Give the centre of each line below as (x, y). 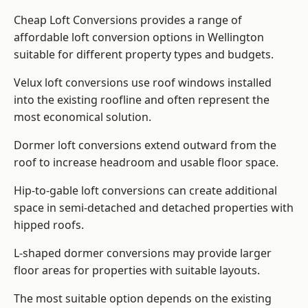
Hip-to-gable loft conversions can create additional (145, 191)
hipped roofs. (49, 225)
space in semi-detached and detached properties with (154, 208)
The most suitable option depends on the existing (143, 299)
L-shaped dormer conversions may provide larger (143, 253)
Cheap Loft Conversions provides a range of (128, 20)
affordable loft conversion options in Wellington (139, 37)
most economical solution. (82, 117)
